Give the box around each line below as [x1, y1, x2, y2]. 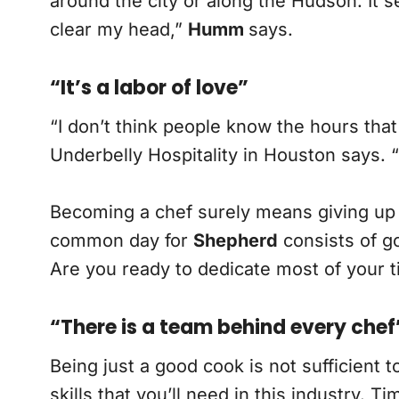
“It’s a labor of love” [49, 74, 248, 102]
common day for [49, 230, 193, 252]
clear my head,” [49, 19, 188, 41]
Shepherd [192, 230, 278, 252]
